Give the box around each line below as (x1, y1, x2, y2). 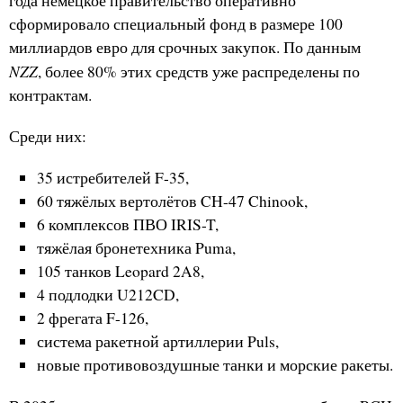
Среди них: (9, 126, 86, 148)
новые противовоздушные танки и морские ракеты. (36, 354, 393, 376)
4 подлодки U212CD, (36, 284, 179, 306)
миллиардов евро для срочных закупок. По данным (9, 37, 361, 58)
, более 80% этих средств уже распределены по (38, 61, 360, 83)
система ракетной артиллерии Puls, (36, 331, 279, 353)
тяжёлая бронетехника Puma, (36, 237, 236, 259)
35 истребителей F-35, (36, 167, 189, 189)
